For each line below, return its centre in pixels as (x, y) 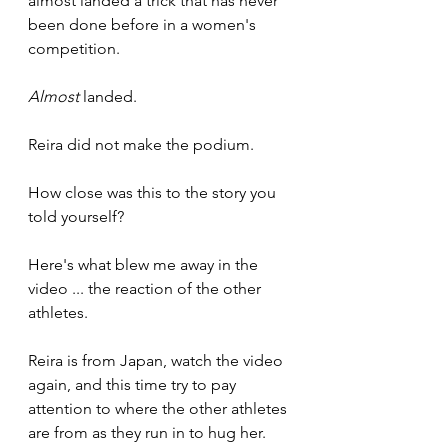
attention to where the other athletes (159, 408)
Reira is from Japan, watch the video (157, 360)
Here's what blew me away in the (145, 264)
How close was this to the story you (154, 192)
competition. (74, 48)
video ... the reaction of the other (146, 288)
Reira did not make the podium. (141, 144)
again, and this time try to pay (134, 384)
